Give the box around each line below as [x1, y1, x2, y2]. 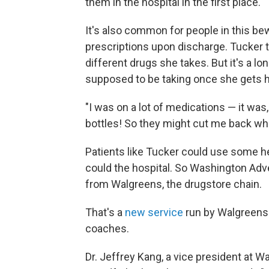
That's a [85, 206, 125, 219]
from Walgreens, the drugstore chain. [85, 178, 262, 190]
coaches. [85, 222, 129, 235]
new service [125, 206, 183, 219]
